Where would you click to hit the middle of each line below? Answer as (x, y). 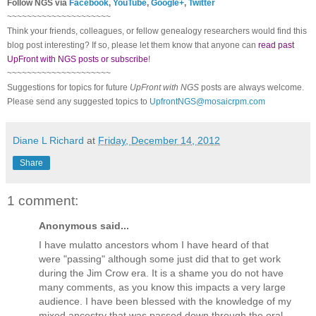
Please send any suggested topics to (78, 101)
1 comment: (43, 200)
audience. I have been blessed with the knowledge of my (165, 302)
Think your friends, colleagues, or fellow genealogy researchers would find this (157, 31)
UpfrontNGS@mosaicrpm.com (207, 101)
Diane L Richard (48, 140)
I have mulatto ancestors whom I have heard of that (154, 245)
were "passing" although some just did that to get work (160, 259)
